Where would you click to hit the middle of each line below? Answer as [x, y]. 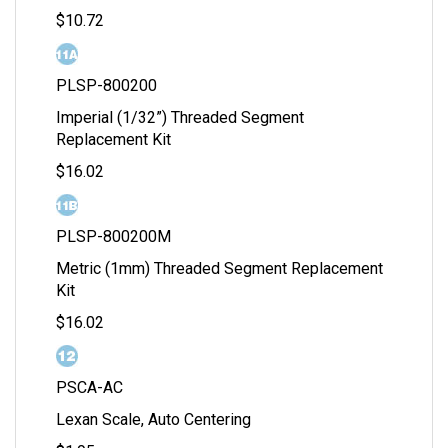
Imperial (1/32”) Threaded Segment [180, 118]
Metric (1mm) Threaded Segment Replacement [219, 269]
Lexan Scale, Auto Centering [153, 420]
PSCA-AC [89, 388]
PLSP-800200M [113, 237]
